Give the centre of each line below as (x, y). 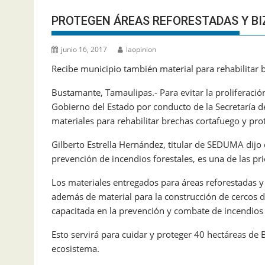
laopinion (141, 49)
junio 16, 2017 (84, 49)
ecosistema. (75, 248)
